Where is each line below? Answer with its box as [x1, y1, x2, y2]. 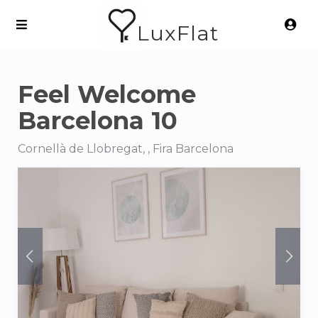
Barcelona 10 [18, 106, 177, 136]
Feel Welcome [18, 79, 196, 109]
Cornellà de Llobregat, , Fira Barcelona [18, 142, 234, 155]
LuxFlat [136, 21, 219, 46]
